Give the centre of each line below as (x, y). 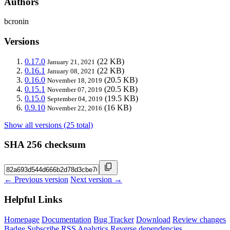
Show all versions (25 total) (49, 125)
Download (153, 219)
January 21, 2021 (71, 62)
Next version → (96, 180)
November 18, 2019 (75, 80)
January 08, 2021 (71, 71)
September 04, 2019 (75, 99)
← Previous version (36, 180)
